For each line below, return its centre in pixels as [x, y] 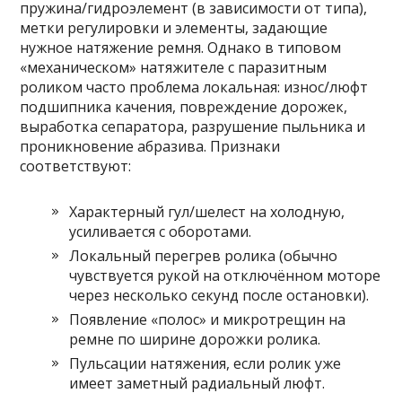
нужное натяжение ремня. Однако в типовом [181, 48]
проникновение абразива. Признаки [150, 146]
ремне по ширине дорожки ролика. [195, 339]
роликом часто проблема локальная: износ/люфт [194, 87]
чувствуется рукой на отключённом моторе [225, 275]
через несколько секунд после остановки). [219, 295]
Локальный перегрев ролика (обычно [204, 256]
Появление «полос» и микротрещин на [208, 319]
